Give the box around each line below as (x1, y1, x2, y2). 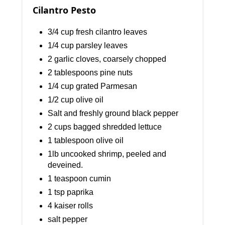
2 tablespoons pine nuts (48, 68, 133, 77)
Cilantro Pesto (33, 4, 96, 17)
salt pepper (48, 215, 88, 224)
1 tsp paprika (48, 188, 94, 197)
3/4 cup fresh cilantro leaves (48, 28, 148, 37)
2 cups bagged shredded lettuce (48, 123, 162, 132)
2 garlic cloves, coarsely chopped (48, 55, 167, 64)
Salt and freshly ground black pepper (48, 109, 179, 118)
